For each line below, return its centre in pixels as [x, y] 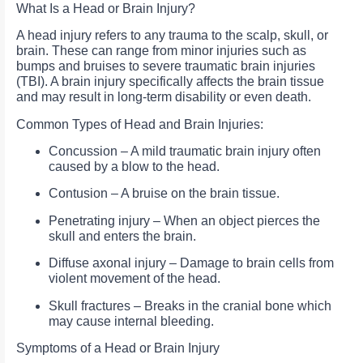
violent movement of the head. [135, 279]
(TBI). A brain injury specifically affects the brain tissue [170, 82]
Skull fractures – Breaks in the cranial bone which [190, 305]
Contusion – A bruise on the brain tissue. [164, 194]
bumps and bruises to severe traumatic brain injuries [166, 66]
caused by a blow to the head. [134, 166]
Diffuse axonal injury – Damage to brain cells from [191, 263]
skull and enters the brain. [122, 236]
